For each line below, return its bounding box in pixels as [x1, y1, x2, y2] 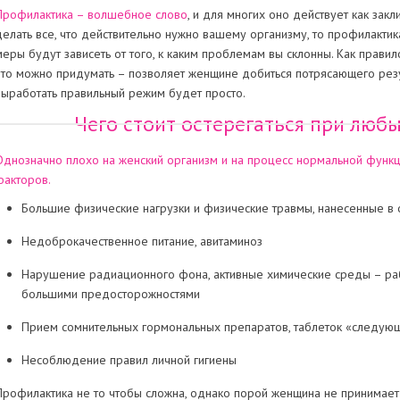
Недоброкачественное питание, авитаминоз [21, 233, 262, 249]
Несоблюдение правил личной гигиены [21, 352, 237, 368]
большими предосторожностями [21, 286, 200, 302]
